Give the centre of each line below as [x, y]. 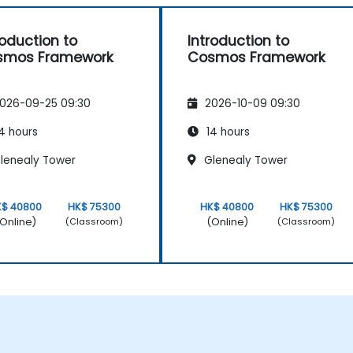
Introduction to [238, 41]
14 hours [227, 132]
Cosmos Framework [256, 58]
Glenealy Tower [244, 160]
